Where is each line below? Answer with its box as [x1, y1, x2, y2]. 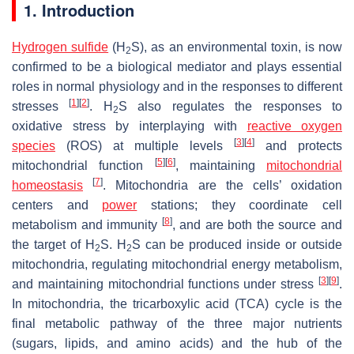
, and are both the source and [171, 217, 343, 232]
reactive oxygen [247, 119, 342, 133]
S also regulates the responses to [118, 99, 343, 113]
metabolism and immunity [12, 217, 162, 232]
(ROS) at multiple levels [55, 138, 234, 153]
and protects [254, 138, 342, 153]
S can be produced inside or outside [131, 237, 343, 251]
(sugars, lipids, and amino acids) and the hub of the [12, 336, 342, 350]
